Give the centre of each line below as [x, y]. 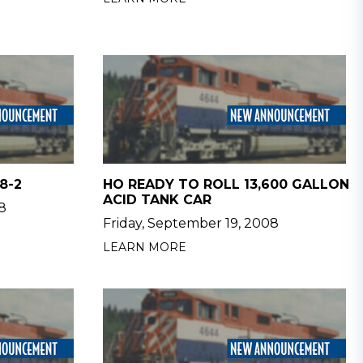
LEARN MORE [144, 247]
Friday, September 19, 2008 [190, 223]
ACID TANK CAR [157, 200]
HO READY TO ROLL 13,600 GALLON [226, 184]
